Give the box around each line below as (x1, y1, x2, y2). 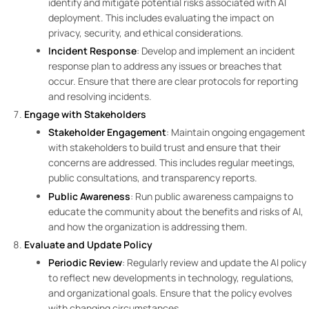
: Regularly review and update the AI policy (122, 255, 306, 269)
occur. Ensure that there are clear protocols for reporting (48, 74, 298, 88)
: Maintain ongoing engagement (166, 126, 306, 139)
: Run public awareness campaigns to (130, 189, 293, 203)
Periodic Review (48, 255, 122, 269)
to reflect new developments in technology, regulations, (48, 270, 294, 284)
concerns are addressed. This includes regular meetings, (48, 156, 295, 170)
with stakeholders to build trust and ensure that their (48, 141, 281, 154)
